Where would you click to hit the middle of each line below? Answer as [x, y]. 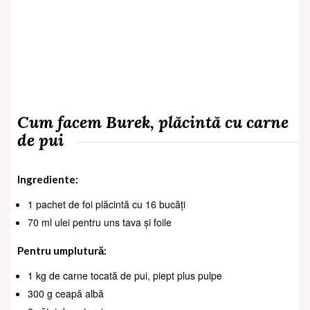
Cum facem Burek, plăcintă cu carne [153, 122]
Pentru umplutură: [62, 251]
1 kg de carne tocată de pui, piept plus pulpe [125, 276]
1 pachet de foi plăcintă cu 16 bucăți [107, 204]
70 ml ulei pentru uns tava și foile [100, 222]
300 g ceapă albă [66, 294]
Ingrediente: [48, 180]
